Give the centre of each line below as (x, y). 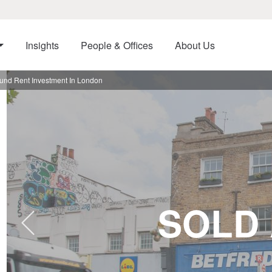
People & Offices (117, 45)
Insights (42, 45)
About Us (195, 45)
